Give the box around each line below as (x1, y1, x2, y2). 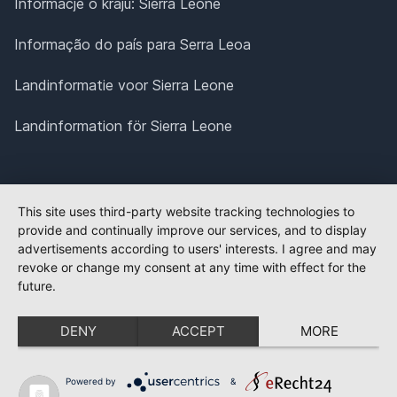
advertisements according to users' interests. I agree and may (18, 241, 377, 256)
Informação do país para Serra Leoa (14, 35, 251, 54)
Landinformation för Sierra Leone (14, 117, 232, 136)
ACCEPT (172, 323, 225, 339)
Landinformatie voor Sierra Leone (14, 76, 234, 95)
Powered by (65, 375, 116, 386)
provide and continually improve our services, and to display (18, 222, 367, 237)
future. (18, 278, 56, 293)
